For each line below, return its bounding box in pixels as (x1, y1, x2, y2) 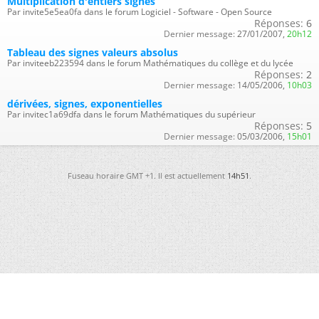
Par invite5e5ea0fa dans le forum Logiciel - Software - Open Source (7, 5, 272, 18)
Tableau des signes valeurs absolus (7, 45, 178, 59)
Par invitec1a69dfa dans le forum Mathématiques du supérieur (7, 108, 256, 120)
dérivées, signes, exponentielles (7, 96, 162, 110)
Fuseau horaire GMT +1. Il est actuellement (68, 169, 227, 181)
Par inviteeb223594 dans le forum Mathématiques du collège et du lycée (7, 56, 293, 69)
